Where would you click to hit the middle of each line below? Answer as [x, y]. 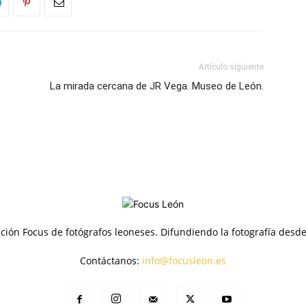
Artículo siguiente [231, 67]
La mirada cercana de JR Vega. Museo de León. [157, 86]
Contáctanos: [111, 260]
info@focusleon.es [184, 260]
